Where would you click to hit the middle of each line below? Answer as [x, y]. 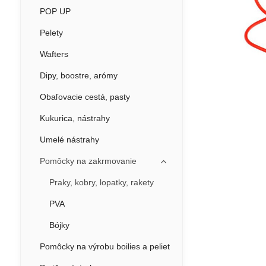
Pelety [51, 33]
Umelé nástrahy [69, 140]
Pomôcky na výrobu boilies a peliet [104, 246]
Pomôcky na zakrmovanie [88, 161]
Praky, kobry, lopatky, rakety [101, 182]
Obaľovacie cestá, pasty [85, 97]
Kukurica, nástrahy [75, 118]
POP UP [55, 11]
